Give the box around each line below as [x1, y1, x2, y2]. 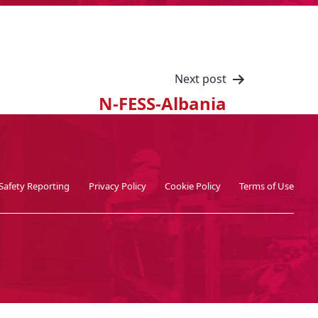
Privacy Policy [88, 179, 146, 192]
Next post [175, 71, 226, 87]
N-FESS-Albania [99, 92, 226, 115]
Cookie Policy [165, 179, 221, 192]
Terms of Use [239, 179, 295, 192]
